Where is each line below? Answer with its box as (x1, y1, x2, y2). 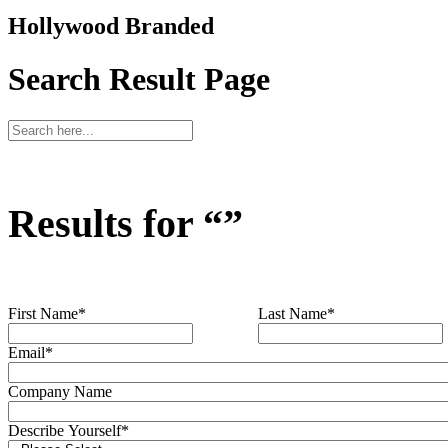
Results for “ (8, 200, 223, 246)
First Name (8, 305, 78, 323)
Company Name (8, 383, 112, 401)
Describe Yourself (8, 422, 121, 440)
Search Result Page (8, 61, 270, 98)
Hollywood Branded (8, 12, 214, 39)
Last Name (258, 305, 327, 323)
